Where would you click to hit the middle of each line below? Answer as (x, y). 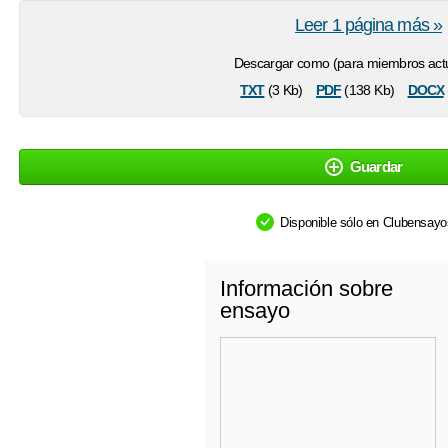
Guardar (376, 166)
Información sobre (306, 288)
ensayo (255, 310)
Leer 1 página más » (368, 25)
